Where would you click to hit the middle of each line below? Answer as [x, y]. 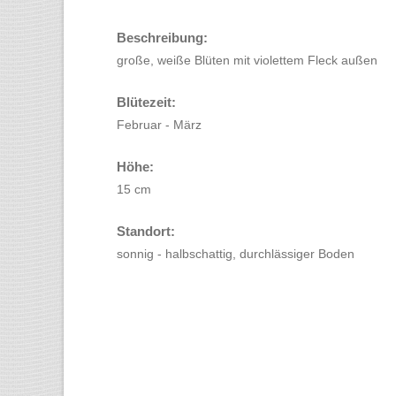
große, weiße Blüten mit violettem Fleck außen [247, 60]
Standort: [146, 231]
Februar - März [159, 125]
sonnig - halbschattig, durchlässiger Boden [236, 254]
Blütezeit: [146, 102]
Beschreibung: [162, 38]
